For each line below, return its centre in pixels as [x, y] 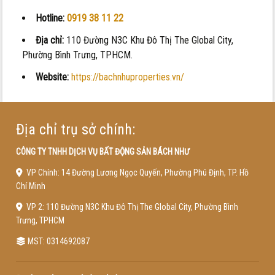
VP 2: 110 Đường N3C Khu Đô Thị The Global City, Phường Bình [130, 207]
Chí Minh [30, 186]
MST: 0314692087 [57, 241]
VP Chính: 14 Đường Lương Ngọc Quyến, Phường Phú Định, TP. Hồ [135, 172]
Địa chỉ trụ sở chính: [75, 129]
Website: [52, 77]
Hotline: [52, 18]
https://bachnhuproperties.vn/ [128, 77]
